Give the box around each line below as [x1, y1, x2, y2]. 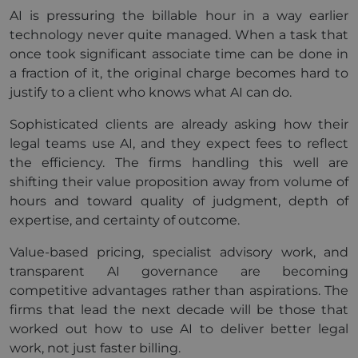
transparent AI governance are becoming [10, 264, 348, 279]
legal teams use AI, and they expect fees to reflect [10, 136, 348, 151]
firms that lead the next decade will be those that [10, 302, 348, 317]
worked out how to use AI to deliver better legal [10, 321, 348, 336]
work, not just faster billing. [10, 340, 181, 356]
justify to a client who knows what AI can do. [10, 85, 292, 100]
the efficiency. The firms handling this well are [10, 155, 348, 170]
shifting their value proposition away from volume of [10, 174, 348, 189]
